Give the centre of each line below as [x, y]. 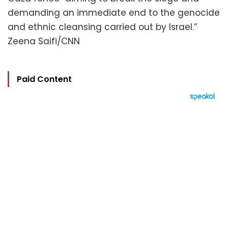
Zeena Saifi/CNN [44, 41]
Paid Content [44, 79]
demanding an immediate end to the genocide [114, 13]
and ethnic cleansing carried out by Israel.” [102, 27]
